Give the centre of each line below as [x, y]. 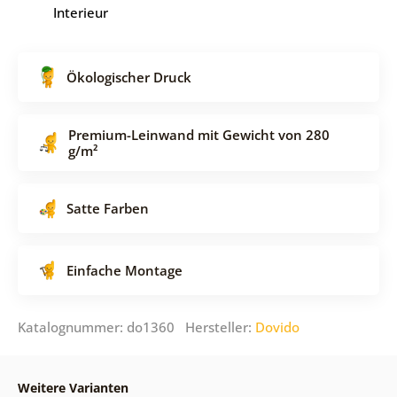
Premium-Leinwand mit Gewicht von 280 [198, 134]
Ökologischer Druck [128, 77]
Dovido [277, 327]
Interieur [80, 12]
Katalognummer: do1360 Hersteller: [136, 327]
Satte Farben [107, 208]
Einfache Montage [124, 270]
